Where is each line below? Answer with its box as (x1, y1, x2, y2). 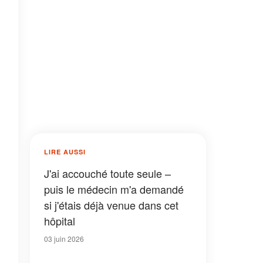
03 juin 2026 (44, 234, 84, 244)
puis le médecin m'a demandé (44, 181, 184, 197)
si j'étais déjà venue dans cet (44, 197, 178, 213)
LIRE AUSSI (44, 147, 86, 156)
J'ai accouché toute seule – (44, 166, 171, 181)
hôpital (44, 213, 75, 228)
